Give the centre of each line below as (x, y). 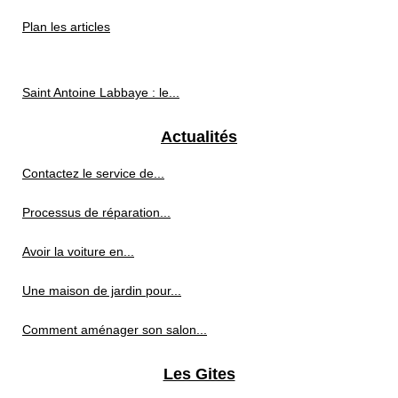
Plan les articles (66, 26)
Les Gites (199, 374)
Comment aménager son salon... (115, 329)
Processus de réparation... (96, 212)
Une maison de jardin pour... (102, 290)
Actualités (199, 136)
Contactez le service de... (93, 173)
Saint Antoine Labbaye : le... (101, 92)
